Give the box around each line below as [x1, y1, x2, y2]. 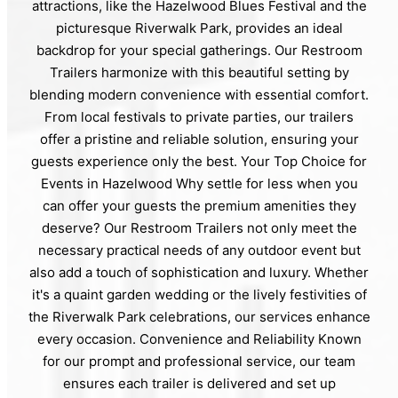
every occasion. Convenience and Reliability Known [36, 330, 362, 347]
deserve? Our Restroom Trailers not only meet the [41, 219, 357, 236]
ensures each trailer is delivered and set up [62, 374, 336, 392]
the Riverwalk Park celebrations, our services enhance [28, 307, 370, 325]
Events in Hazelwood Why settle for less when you [40, 174, 358, 192]
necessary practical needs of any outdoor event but [37, 241, 361, 259]
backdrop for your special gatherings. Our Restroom [36, 41, 362, 59]
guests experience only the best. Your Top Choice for [31, 152, 367, 170]
